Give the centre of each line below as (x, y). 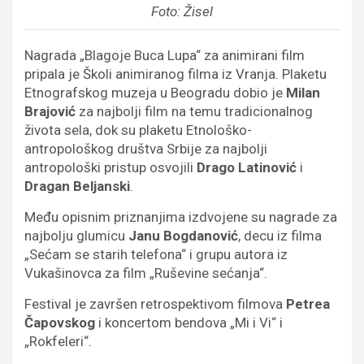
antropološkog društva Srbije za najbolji (146, 148)
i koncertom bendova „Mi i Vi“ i (191, 322)
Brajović (52, 111)
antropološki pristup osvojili (110, 167)
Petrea (308, 303)
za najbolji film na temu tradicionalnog (196, 111)
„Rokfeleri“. (58, 341)
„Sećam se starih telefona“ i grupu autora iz (156, 254)
